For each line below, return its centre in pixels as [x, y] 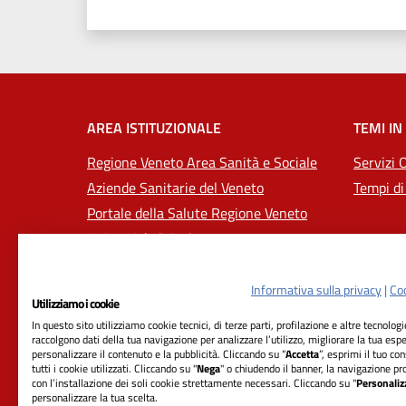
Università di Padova [150, 238]
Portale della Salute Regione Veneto [197, 213]
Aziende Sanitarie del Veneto [175, 187]
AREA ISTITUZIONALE [154, 127]
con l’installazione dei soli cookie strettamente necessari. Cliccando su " [194, 383]
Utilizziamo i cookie [75, 303]
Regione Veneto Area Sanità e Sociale [202, 162]
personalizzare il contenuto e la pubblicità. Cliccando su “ [159, 354]
